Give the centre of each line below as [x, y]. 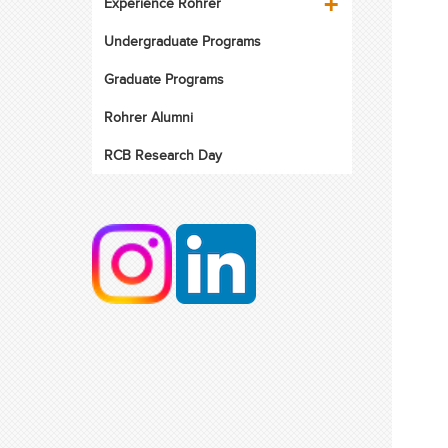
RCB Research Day [162, 155]
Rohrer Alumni [148, 117]
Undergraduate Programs [182, 41]
